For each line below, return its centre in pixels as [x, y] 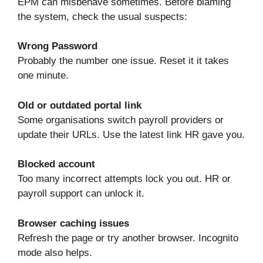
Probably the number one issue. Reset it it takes [123, 61]
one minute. [43, 76]
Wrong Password [58, 46]
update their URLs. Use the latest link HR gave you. [131, 134]
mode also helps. [55, 252]
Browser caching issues [73, 223]
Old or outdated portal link [80, 105]
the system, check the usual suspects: [102, 16]
